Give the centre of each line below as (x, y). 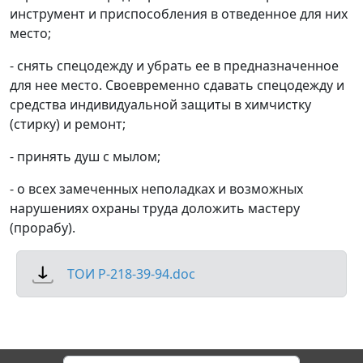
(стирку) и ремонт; (68, 124)
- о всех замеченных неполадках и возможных (156, 189)
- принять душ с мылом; (85, 156)
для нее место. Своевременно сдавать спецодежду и (179, 85)
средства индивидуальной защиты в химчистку (160, 105)
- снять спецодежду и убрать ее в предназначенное (174, 66)
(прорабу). (43, 228)
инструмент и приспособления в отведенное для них (179, 14)
